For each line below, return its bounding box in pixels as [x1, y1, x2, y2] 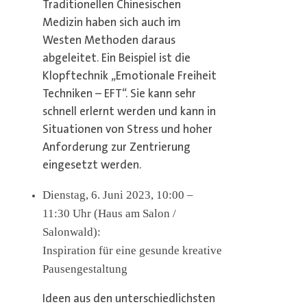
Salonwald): [42, 225, 101, 238]
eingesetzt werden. [42, 159, 141, 171]
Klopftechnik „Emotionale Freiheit [42, 70, 217, 82]
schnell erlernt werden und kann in [42, 106, 216, 118]
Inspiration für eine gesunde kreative [42, 243, 222, 257]
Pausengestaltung [42, 262, 127, 275]
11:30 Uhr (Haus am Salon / [42, 206, 176, 220]
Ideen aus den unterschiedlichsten [42, 293, 215, 305]
